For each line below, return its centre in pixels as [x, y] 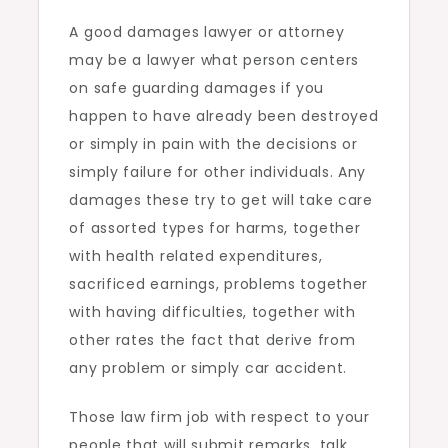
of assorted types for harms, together [215, 228]
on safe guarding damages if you [197, 88]
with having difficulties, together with [212, 312]
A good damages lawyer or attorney [207, 32]
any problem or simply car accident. [208, 368]
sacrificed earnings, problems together [219, 284]
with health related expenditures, [196, 256]
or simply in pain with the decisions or [213, 144]
